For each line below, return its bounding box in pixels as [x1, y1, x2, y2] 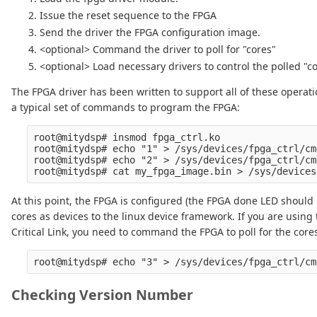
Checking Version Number [11, 285, 193, 305]
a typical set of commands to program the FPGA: [11, 100, 240, 115]
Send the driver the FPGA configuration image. [40, 25, 260, 40]
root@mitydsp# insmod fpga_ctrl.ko [33, 132, 221, 144]
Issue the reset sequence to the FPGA [40, 8, 217, 23]
